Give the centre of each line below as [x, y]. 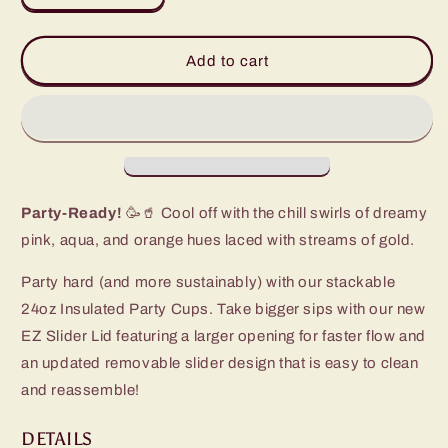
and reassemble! [80, 390]
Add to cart [227, 60]
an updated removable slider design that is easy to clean [220, 363]
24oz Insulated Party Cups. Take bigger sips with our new [223, 309]
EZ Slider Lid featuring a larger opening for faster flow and [224, 336]
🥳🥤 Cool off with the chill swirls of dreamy [275, 213]
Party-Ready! [72, 213]
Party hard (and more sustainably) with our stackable [208, 282]
